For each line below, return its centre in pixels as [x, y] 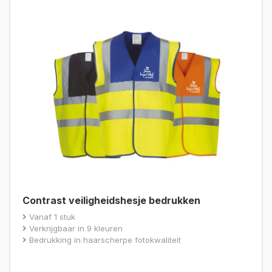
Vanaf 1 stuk [51, 216]
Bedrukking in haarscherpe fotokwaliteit [104, 240]
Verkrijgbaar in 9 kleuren [75, 228]
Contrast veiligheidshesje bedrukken [111, 200]
